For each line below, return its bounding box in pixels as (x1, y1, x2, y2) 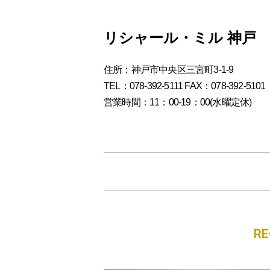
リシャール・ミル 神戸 (104, 30, 256, 46)
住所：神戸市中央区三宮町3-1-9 (104, 64, 234, 75)
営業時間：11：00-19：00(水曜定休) (104, 96, 252, 107)
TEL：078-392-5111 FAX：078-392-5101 (104, 80, 266, 91)
